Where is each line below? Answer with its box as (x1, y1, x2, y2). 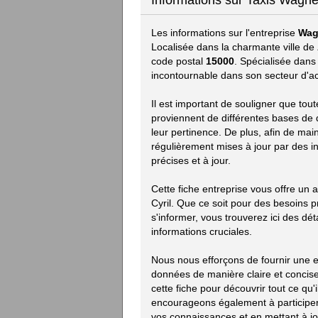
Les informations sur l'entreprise (151, 27, 298, 38)
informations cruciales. (151, 226, 252, 237)
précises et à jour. (151, 155, 231, 166)
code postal (151, 55, 206, 67)
